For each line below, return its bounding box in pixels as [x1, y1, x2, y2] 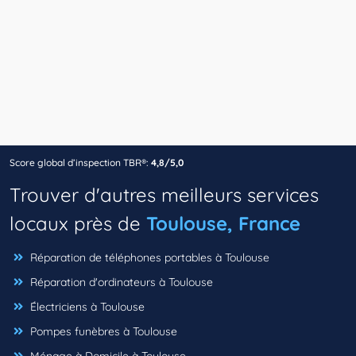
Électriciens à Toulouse [27, 300, 145, 315]
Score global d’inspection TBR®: [10, 157, 149, 169]
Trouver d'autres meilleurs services [10, 183, 319, 207]
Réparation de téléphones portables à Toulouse [27, 250, 269, 265]
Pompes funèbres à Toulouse [27, 324, 177, 339]
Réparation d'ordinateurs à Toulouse [27, 275, 213, 290]
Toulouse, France [146, 211, 300, 236]
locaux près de [10, 211, 146, 236]
